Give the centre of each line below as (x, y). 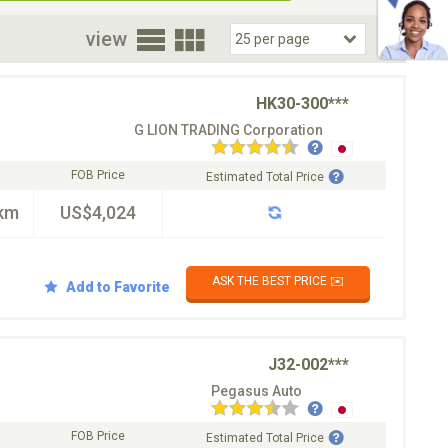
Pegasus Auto (256, 391)
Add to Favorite (118, 286)
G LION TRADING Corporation (228, 130)
